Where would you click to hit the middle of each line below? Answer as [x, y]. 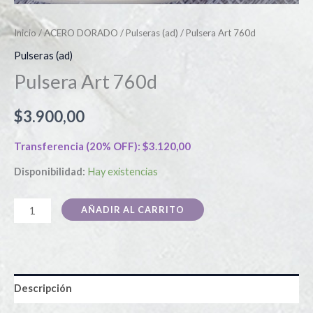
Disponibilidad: [50, 171]
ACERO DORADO [81, 33]
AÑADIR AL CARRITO [132, 210]
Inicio [25, 33]
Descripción [43, 289]
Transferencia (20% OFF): [78, 146]
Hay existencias [123, 171]
